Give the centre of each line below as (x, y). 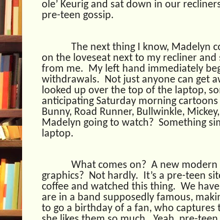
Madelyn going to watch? (98, 123)
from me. (64, 69)
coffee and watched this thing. (109, 187)
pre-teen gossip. (78, 16)
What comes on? (109, 165)
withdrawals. (71, 80)
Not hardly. (114, 176)
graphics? (63, 176)
